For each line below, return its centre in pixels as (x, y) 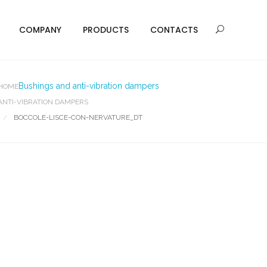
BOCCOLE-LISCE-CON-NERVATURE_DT (78, 117)
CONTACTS (174, 30)
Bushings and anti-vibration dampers (89, 86)
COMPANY (40, 30)
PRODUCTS (106, 30)
